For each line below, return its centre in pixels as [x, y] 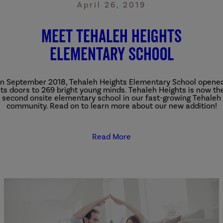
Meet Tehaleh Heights [111, 35]
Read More [111, 136]
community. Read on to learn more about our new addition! [111, 106]
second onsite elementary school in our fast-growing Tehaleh [111, 98]
